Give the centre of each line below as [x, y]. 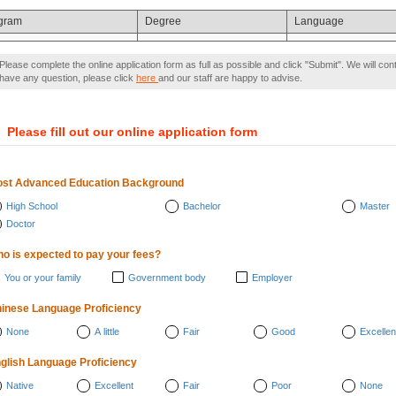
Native [20, 385]
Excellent [114, 385]
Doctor [21, 224]
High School [32, 206]
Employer [272, 278]
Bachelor [202, 206]
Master [375, 206]
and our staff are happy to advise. [230, 78]
